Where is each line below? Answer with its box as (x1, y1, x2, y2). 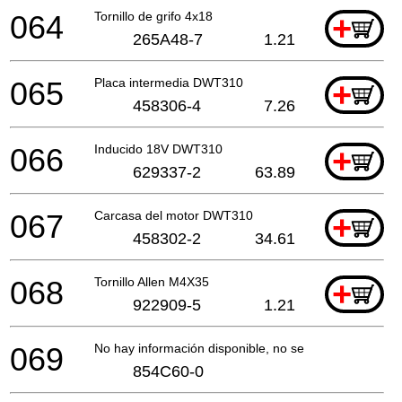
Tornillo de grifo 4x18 (94, 8, 213, 23)
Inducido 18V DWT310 (94, 141, 223, 156)
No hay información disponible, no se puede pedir (94, 340, 376, 355)
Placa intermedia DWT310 (94, 74, 243, 90)
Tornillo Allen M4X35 (94, 274, 209, 289)
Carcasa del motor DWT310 (94, 207, 253, 223)
